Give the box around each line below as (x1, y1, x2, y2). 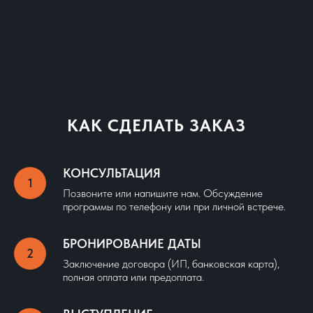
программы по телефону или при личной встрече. (63, 200, 286, 214)
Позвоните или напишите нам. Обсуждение (63, 187, 263, 201)
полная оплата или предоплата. (63, 270, 204, 284)
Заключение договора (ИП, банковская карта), (63, 257, 279, 271)
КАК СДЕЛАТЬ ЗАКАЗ (67, 115, 246, 136)
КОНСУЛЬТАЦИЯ (63, 166, 161, 181)
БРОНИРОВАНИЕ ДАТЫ (63, 236, 201, 252)
